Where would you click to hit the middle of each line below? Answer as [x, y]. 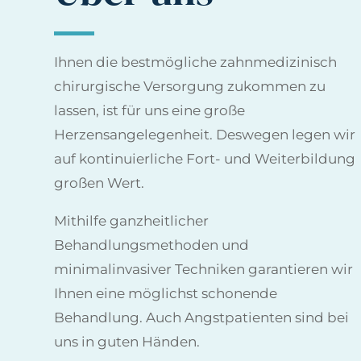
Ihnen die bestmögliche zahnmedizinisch [196, 62]
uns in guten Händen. [127, 341]
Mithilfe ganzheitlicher [132, 220]
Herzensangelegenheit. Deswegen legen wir [205, 134]
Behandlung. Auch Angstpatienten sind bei [202, 317]
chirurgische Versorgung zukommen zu [190, 86]
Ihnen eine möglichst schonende [166, 293]
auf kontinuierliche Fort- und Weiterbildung [205, 158]
